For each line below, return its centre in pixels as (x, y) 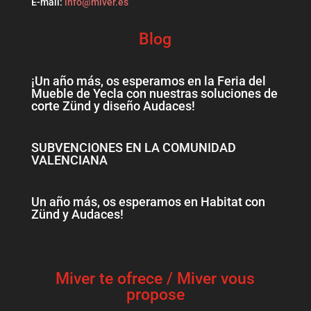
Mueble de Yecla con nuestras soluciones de (154, 94)
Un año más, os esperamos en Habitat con (148, 202)
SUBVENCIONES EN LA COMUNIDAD (133, 148)
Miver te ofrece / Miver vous (155, 279)
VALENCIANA (69, 160)
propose (155, 295)
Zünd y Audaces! (77, 215)
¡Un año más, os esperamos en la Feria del (148, 81)
